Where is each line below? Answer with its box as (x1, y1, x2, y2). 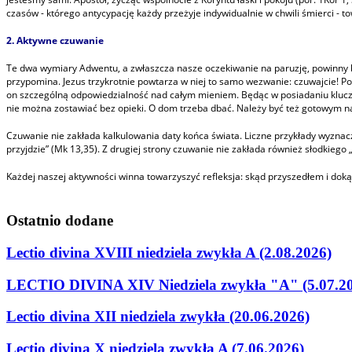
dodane (65, 212, 113, 229)
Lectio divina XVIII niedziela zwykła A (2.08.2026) (6, 244, 332, 261)
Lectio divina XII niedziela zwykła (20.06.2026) (6, 308, 310, 325)
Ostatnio (6, 212, 61, 229)
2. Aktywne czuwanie (6, 34, 104, 48)
